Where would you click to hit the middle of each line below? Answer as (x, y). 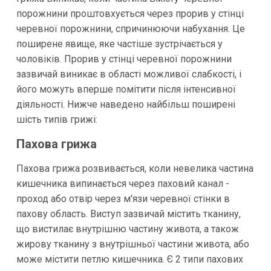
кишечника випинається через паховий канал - (122, 183)
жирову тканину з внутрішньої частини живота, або (132, 244)
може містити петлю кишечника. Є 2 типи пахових (129, 259)
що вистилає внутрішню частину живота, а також (127, 229)
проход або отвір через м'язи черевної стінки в (123, 198)
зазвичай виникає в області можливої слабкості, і (129, 74)
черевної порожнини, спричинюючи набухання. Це (130, 28)
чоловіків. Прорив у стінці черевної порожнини (124, 59)
